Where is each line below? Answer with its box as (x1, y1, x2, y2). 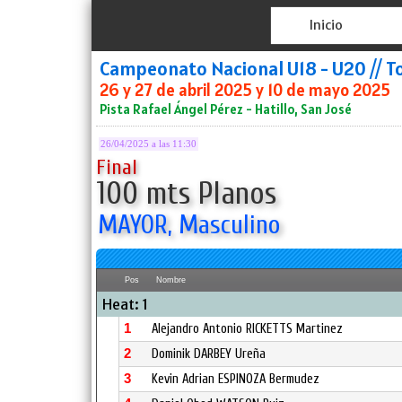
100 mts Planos (96, 176, 276, 212)
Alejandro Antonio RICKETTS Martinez (152, 321, 343, 336)
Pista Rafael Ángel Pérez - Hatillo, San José (100, 100, 352, 118)
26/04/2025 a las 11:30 (100, 139, 197, 149)
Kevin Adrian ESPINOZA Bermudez (152, 371, 319, 387)
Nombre (156, 275, 186, 284)
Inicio (309, 16, 343, 33)
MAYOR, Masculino (98, 210, 280, 240)
